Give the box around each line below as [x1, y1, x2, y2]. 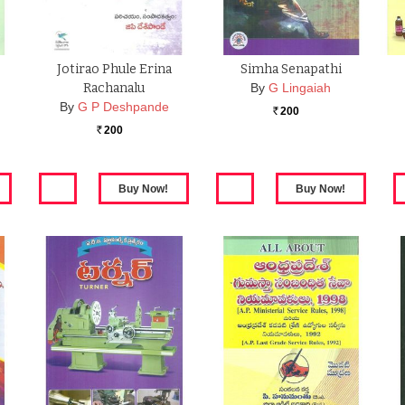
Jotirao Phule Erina [56, 61, 172, 78]
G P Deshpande [77, 99, 169, 115]
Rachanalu [83, 80, 146, 97]
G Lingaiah [268, 80, 332, 96]
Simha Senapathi [240, 61, 342, 78]
